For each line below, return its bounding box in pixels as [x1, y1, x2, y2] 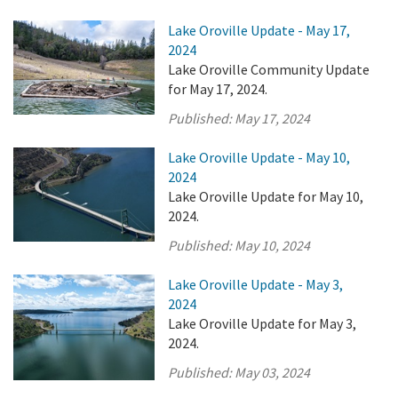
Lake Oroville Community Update [168, 60, 370, 78]
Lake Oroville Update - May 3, [168, 275, 344, 293]
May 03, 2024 [235, 363, 311, 381]
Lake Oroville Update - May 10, [168, 148, 351, 166]
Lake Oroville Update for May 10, [168, 187, 364, 205]
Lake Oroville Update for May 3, [168, 314, 357, 332]
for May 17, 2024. [168, 80, 268, 98]
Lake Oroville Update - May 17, [168, 21, 351, 39]
